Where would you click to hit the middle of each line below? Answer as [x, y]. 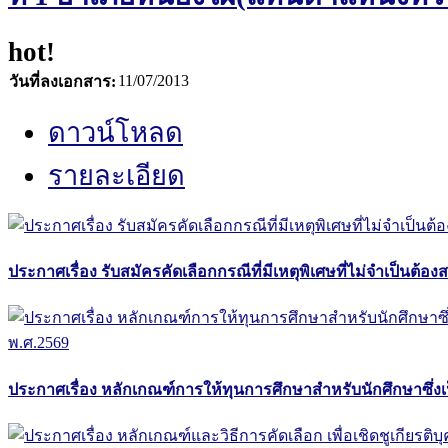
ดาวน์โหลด [115, 132]
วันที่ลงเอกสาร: [62, 81]
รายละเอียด [116, 175]
